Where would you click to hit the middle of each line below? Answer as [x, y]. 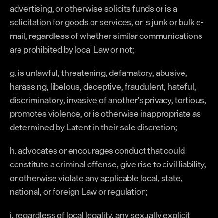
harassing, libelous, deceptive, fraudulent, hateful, [103, 86]
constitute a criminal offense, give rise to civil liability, [108, 164]
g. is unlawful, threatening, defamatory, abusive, [99, 73]
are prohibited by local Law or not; [72, 49]
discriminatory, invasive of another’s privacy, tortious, [108, 100]
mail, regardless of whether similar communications [106, 36]
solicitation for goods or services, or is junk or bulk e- [107, 22]
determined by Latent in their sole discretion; [93, 127]
